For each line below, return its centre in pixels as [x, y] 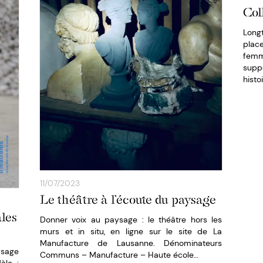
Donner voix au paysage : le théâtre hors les [131, 219]
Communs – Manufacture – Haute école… [119, 254]
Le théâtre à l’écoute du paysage [128, 199]
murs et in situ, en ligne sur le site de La [131, 231]
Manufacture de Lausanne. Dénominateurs [131, 243]
